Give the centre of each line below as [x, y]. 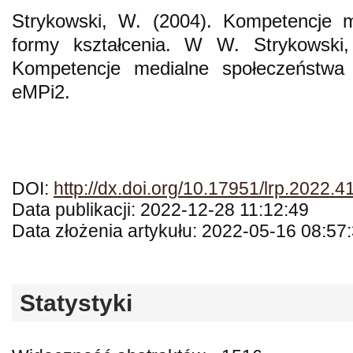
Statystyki [76, 303]
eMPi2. [41, 91]
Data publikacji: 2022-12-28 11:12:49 [160, 210]
